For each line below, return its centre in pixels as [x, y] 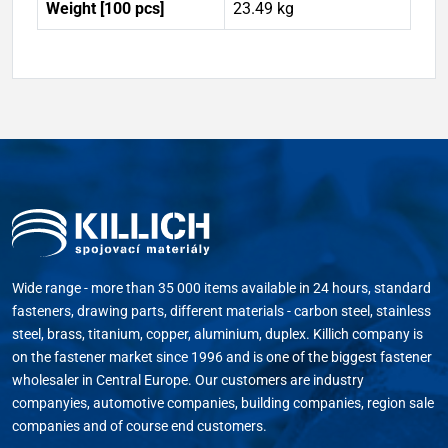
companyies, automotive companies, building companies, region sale [223, 402]
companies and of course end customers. [139, 425]
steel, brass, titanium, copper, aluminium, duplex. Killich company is [217, 333]
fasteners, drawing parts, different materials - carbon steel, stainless [221, 310]
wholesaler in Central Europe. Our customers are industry [188, 379]
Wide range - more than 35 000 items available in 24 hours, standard [221, 287]
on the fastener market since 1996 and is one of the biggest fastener [222, 356]
